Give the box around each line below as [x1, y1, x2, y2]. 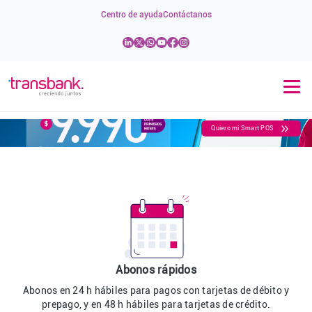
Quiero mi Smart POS [211, 125, 274, 132]
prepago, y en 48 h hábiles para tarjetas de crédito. [42, 299, 270, 310]
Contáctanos [162, 10, 212, 19]
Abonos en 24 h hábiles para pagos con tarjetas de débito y [22, 285, 290, 296]
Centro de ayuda [100, 10, 163, 19]
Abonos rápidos [116, 263, 196, 276]
